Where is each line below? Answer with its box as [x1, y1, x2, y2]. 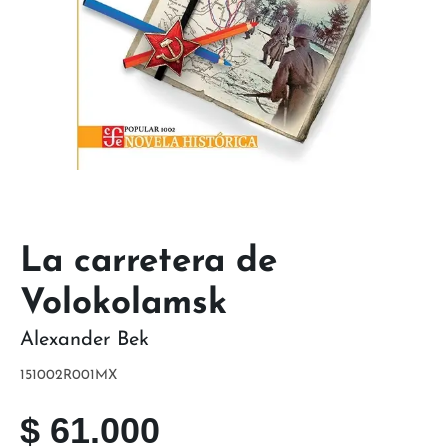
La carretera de [20, 244, 277, 280]
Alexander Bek [20, 329, 149, 350]
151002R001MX [20, 367, 117, 383]
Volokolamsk [20, 286, 227, 322]
